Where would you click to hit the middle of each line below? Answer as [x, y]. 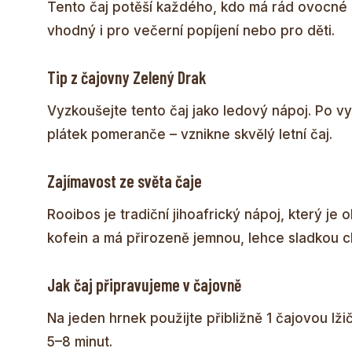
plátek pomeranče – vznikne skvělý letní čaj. [190, 134]
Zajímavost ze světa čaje [125, 180]
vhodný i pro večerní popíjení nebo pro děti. [191, 30]
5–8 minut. [80, 341]
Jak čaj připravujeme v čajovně [144, 284]
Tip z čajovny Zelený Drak [127, 77]
